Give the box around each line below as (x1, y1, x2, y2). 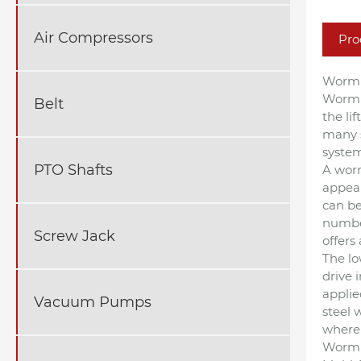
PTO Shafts (34, 160, 113, 179)
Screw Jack (34, 226, 115, 245)
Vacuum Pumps (34, 293, 151, 311)
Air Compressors (34, 28, 153, 47)
